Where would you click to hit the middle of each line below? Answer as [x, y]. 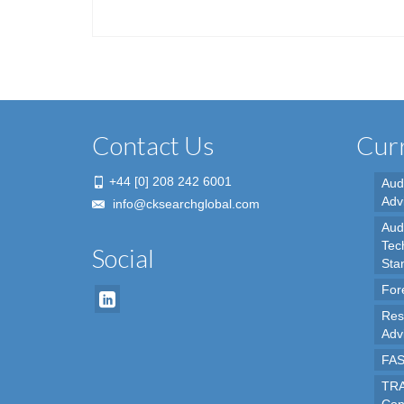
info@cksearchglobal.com [184, 204]
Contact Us [153, 145]
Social [123, 258]
